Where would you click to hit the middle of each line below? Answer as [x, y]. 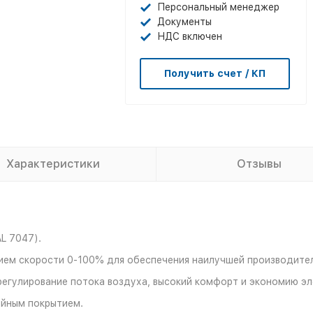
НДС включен [190, 36]
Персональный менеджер [218, 7]
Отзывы [259, 164]
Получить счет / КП [215, 73]
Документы [184, 22]
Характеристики [53, 164]
